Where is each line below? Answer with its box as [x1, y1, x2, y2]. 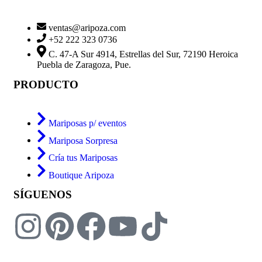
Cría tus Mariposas [49, 152, 118, 163]
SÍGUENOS [13, 188, 72, 201]
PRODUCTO [13, 78, 78, 91]
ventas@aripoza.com [49, 22, 126, 33]
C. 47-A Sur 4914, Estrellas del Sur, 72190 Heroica [49, 49, 238, 60]
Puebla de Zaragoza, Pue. [37, 60, 131, 70]
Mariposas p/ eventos [49, 118, 126, 128]
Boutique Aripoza [49, 170, 114, 180]
